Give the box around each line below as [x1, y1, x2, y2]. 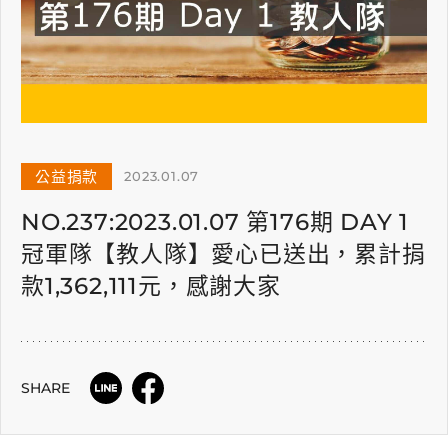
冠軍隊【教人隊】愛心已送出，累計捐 [21, 240, 426, 268]
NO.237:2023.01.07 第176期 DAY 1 [21, 208, 410, 236]
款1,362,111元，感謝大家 [21, 272, 281, 300]
